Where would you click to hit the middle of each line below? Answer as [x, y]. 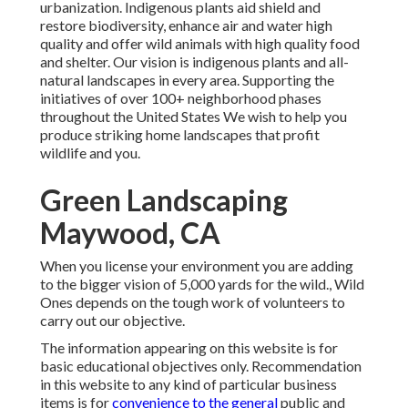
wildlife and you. [90, 153]
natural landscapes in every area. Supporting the [187, 80]
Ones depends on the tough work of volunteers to [193, 302]
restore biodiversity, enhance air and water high [186, 25]
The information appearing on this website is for [189, 348]
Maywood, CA [130, 233]
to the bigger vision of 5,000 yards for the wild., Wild [202, 284]
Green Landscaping [164, 200]
